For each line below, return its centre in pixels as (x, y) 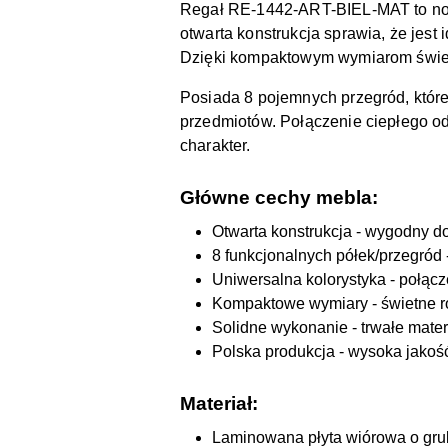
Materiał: (219, 403)
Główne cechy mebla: (279, 197)
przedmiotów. (230, 121)
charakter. (215, 145)
